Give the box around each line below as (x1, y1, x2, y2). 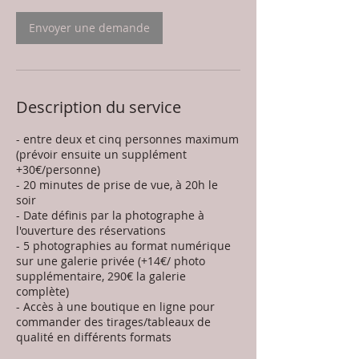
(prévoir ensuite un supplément (16, 147, 187, 162)
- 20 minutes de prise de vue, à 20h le (16, 177, 218, 192)
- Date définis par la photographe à (16, 208, 204, 223)
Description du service (16, 96, 181, 118)
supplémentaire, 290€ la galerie (16, 268, 186, 284)
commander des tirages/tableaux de (16, 314, 211, 329)
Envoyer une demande (29, 20, 150, 35)
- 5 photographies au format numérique (16, 238, 231, 253)
